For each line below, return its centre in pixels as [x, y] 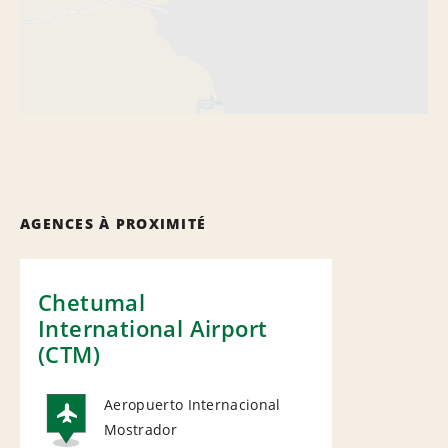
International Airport [153, 327]
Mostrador [140, 429]
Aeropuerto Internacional [192, 404]
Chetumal [92, 301]
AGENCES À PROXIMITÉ [113, 223]
